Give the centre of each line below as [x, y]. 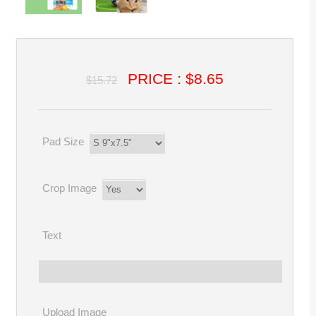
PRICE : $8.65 [176, 79]
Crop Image [70, 188]
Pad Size [63, 142]
